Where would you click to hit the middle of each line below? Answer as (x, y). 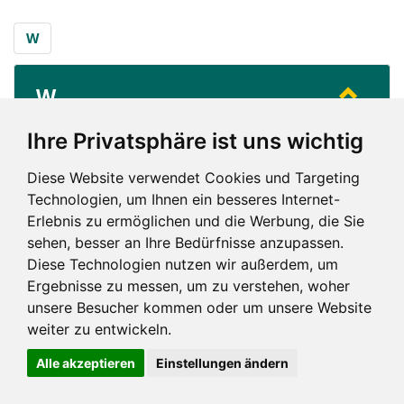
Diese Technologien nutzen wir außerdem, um (183, 264)
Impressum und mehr (193, 319)
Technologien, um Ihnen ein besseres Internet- (184, 199)
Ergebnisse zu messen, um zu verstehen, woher (188, 286)
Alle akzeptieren (86, 363)
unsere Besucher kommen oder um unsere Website (199, 308)
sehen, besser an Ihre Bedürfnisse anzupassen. (185, 243)
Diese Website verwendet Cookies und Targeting (193, 178)
